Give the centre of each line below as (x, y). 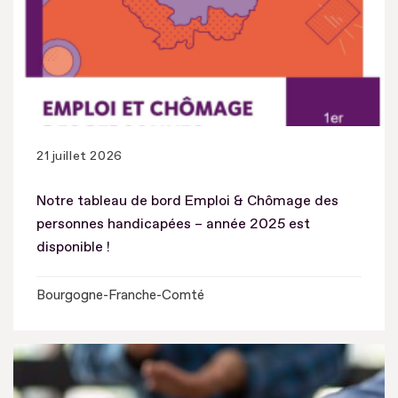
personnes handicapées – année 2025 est (173, 224)
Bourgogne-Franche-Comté (120, 295)
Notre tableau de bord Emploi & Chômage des (187, 201)
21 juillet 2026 (80, 156)
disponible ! (73, 247)
